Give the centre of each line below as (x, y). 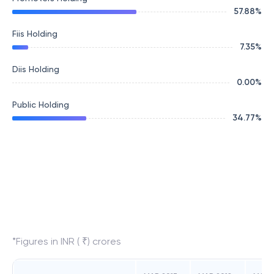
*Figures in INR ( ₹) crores (67, 241)
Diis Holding (36, 69)
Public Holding (41, 105)
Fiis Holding (35, 34)
